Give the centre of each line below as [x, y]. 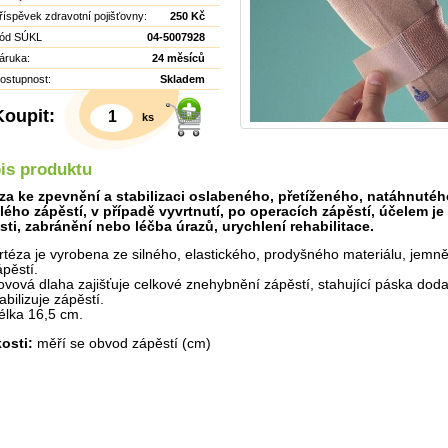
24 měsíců [178, 58]
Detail [178, 424]
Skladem [182, 79]
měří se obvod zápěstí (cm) [122, 343]
